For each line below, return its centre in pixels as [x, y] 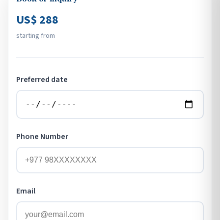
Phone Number [42, 137]
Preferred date [42, 80]
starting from [36, 36]
